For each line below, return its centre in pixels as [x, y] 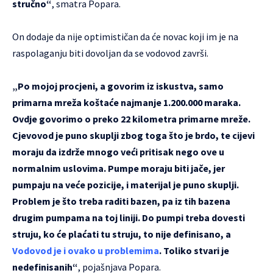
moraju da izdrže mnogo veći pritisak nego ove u [118, 151]
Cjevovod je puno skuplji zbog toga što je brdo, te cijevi [133, 135]
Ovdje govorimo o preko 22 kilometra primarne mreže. [131, 119]
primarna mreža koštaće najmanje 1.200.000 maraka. [126, 102]
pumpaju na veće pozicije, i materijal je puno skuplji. [126, 184]
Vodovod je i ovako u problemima [86, 250]
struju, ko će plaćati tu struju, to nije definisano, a [122, 234]
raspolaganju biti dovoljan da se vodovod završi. [110, 53]
